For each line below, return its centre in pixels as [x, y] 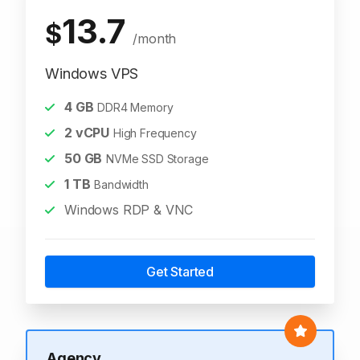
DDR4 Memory [135, 107]
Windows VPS [92, 74]
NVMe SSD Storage [157, 159]
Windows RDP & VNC [129, 210]
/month [155, 39]
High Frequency [155, 133]
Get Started [180, 272]
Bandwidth [121, 184]
